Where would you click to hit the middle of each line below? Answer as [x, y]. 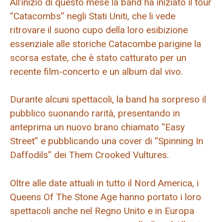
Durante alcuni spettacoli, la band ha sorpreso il [108, 100]
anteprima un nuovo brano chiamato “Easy [97, 127]
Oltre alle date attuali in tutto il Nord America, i [104, 183]
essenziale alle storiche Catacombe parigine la [106, 44]
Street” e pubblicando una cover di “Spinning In [107, 141]
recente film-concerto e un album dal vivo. [96, 71]
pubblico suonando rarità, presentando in [95, 113]
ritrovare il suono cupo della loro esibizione [99, 30]
